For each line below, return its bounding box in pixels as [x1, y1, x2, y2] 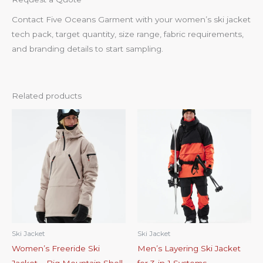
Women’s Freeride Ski [12, 244, 100, 254]
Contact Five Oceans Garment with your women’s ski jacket [12, 15, 251, 25]
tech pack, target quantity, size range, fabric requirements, [12, 29, 244, 39]
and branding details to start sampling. [12, 44, 163, 54]
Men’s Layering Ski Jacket [137, 244, 241, 254]
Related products [12, 91, 82, 101]
